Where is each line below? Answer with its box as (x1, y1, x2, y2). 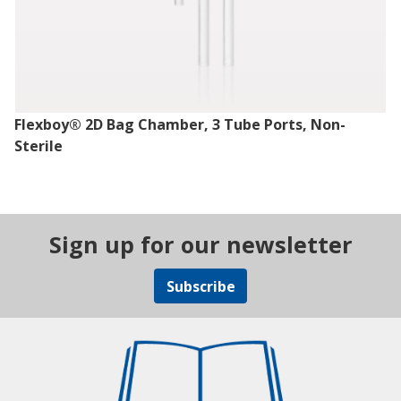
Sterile (14, 136, 63, 157)
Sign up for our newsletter (48, 229, 353, 260)
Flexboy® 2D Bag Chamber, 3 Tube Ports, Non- (14, 115, 346, 135)
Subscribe (166, 276, 235, 296)
